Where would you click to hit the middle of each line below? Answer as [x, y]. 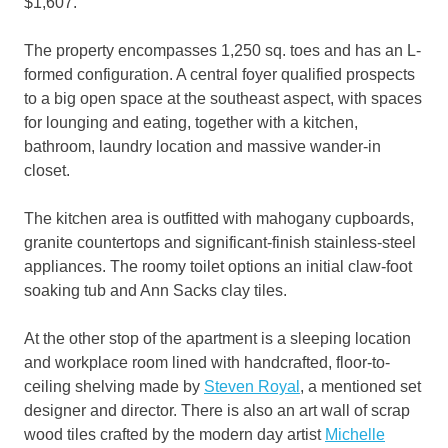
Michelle [355, 435]
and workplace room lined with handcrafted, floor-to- [207, 363]
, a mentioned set [360, 387]
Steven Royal [252, 387]
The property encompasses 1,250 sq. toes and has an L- [222, 51]
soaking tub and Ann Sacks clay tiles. [155, 291]
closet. [47, 171]
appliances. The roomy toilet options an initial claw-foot [218, 267]
